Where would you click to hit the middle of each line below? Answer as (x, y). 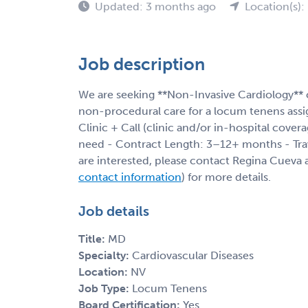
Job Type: (105, 288)
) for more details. (226, 177)
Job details (114, 211)
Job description (142, 64)
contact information (130, 177)
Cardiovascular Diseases (193, 255)
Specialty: (105, 255)
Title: (93, 239)
